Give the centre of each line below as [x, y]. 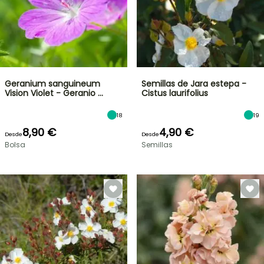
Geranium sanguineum [52, 84]
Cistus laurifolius [175, 93]
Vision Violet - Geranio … [54, 93]
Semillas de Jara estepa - [194, 84]
